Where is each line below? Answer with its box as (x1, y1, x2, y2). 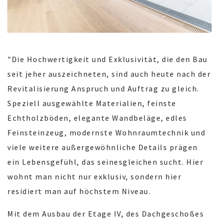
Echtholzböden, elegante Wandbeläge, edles (7, 113, 187, 123)
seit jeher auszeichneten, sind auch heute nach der (7, 69, 211, 79)
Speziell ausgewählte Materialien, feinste (7, 98, 176, 109)
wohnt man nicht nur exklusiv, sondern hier (7, 172, 181, 182)
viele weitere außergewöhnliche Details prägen (7, 142, 198, 153)
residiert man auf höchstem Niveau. (7, 186, 151, 197)
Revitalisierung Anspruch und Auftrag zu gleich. (7, 84, 199, 94)
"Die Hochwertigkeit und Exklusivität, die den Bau (7, 54, 208, 65)
